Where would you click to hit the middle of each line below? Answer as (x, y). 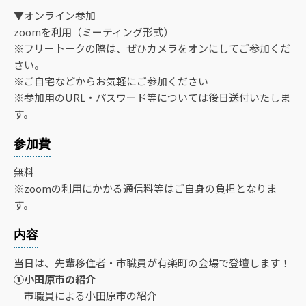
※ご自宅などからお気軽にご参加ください (111, 81)
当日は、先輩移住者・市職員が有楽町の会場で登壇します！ (152, 263)
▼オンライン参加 (55, 16)
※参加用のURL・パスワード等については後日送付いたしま (152, 98)
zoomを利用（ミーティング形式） (94, 32)
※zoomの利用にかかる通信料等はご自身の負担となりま (145, 189)
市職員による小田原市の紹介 (85, 296)
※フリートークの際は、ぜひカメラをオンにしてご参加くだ (152, 48)
